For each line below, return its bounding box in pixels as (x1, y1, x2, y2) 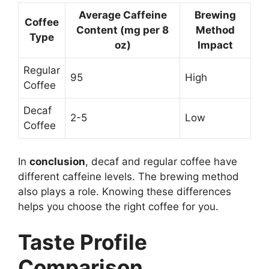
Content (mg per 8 (76, 24, 169, 37)
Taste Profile (18, 229, 147, 255)
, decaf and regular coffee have (85, 155, 237, 168)
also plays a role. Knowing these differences (18, 185, 231, 198)
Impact (198, 39, 233, 52)
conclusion (29, 155, 85, 168)
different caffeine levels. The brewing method (18, 170, 239, 183)
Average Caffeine (78, 9, 167, 22)
